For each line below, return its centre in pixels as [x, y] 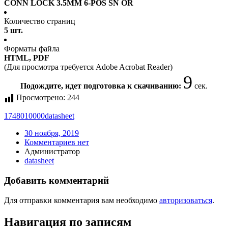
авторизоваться [186, 200]
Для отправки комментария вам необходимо [82, 200]
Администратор [52, 152]
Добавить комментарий [56, 181]
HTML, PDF [27, 58]
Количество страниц [40, 21]
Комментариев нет [57, 142]
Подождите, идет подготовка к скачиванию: [102, 86]
